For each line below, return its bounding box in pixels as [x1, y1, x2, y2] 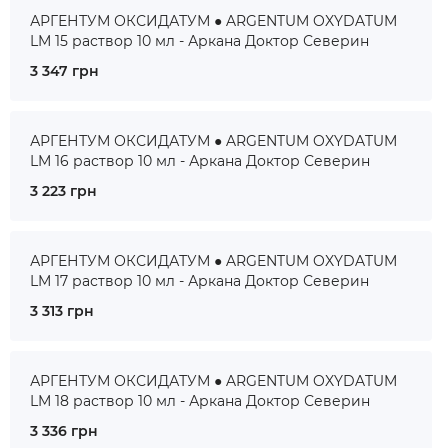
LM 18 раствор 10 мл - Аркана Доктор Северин [30, 392, 370, 410]
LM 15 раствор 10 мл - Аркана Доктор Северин [30, 32, 369, 50]
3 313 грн [30, 302, 94, 320]
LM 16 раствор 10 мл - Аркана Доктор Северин [30, 152, 370, 170]
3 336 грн [30, 422, 98, 440]
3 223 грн [30, 182, 97, 200]
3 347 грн [30, 62, 99, 80]
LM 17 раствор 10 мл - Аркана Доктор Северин [30, 272, 369, 290]
